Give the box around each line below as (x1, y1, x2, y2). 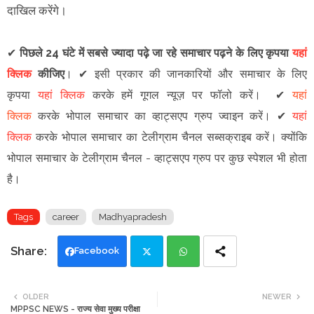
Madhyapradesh (99, 211, 167, 222)
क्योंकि (281, 130, 307, 144)
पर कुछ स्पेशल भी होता (211, 151, 308, 165)
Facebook (74, 245, 119, 256)
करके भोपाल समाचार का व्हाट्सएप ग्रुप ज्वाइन (32, 109, 250, 123)
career (53, 211, 79, 222)
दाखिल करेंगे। (7, 3, 69, 18)
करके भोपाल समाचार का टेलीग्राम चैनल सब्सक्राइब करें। (32, 130, 281, 144)
